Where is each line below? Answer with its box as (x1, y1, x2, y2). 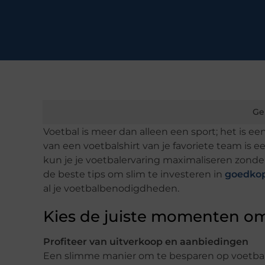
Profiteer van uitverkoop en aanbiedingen (43, 236, 248, 248)
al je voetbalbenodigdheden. (43, 183, 179, 195)
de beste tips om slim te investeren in (43, 169, 225, 180)
